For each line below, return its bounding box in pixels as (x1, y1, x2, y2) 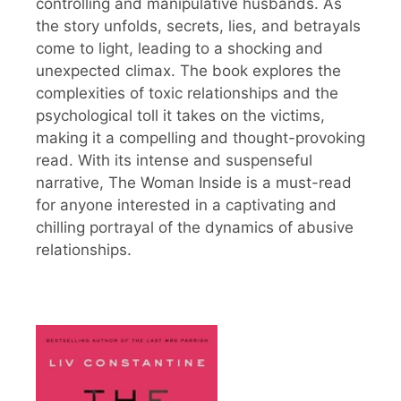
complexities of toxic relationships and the (36, 83, 338, 102)
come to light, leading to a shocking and (36, 38, 323, 57)
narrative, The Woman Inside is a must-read (36, 173, 352, 192)
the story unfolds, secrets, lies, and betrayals (36, 16, 361, 35)
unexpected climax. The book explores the (36, 61, 341, 80)
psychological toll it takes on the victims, (36, 106, 325, 124)
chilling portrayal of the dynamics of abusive (36, 218, 354, 236)
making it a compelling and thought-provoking (36, 128, 365, 147)
